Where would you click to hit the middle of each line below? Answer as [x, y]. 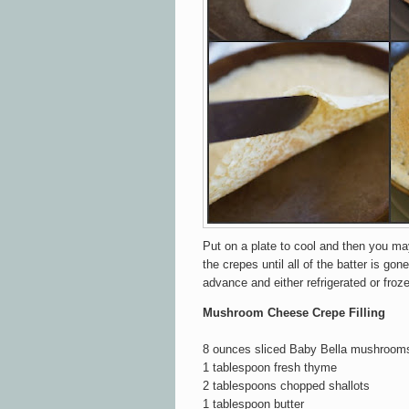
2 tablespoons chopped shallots [286, 385]
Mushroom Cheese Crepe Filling [294, 312]
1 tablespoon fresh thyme [270, 367]
